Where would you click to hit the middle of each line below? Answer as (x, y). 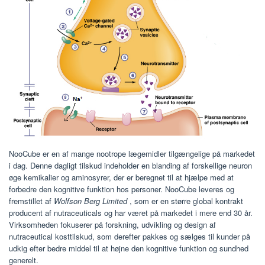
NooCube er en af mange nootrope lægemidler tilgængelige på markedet (132, 153)
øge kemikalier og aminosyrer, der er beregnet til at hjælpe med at (121, 177)
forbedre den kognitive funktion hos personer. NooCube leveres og (122, 189)
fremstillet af (31, 201)
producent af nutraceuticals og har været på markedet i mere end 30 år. (131, 212)
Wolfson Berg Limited (91, 201)
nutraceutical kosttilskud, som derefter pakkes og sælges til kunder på (130, 236)
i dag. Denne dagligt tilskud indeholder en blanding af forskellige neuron (130, 165)
